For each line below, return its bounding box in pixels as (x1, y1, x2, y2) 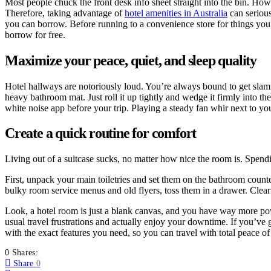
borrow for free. (5, 29, 65, 40)
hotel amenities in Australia (125, 7, 227, 18)
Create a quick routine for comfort (5, 125, 197, 142)
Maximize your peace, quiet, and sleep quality (5, 52, 256, 68)
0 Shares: (5, 248, 39, 258)
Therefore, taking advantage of (5, 7, 125, 18)
